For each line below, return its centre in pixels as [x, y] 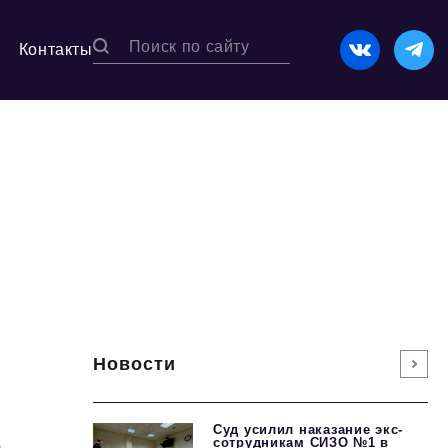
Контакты [55, 49]
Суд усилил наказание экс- [308, 429]
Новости [135, 363]
